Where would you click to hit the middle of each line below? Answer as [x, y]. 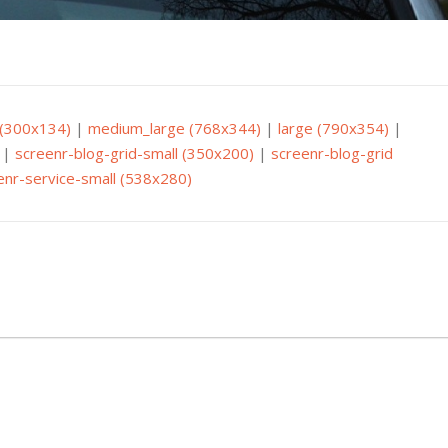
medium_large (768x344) [174, 128]
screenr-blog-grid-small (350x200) [134, 153]
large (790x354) [333, 128]
